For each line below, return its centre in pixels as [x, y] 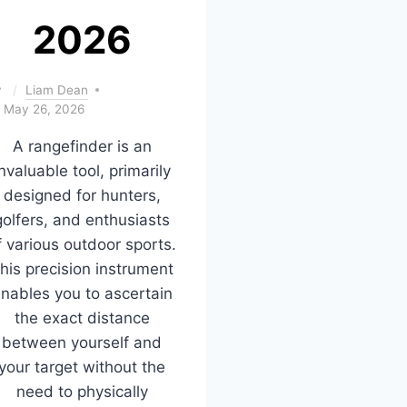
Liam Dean [57, 89]
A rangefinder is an [82, 146]
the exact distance [82, 318]
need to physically [82, 391]
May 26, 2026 [44, 109]
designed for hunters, [82, 195]
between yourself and [82, 342]
